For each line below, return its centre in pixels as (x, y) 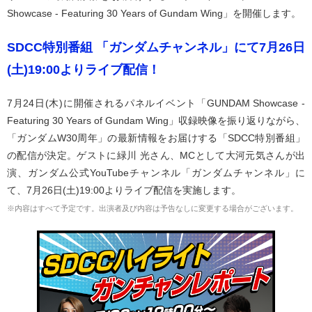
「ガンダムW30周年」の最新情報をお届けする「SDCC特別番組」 (156, 138)
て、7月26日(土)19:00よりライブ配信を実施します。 (124, 190)
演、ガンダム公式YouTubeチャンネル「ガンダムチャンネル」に (156, 173)
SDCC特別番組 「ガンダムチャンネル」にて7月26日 (156, 47)
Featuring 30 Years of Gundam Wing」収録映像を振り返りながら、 (156, 120)
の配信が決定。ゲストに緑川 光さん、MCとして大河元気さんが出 (156, 155)
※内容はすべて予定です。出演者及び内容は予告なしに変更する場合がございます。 (153, 208)
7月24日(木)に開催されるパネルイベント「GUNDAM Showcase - (156, 103)
